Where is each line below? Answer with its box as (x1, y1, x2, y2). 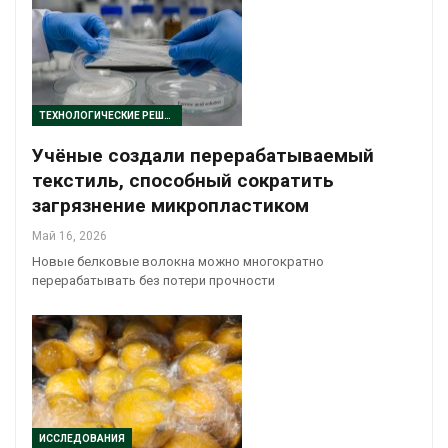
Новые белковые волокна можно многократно (32, 253, 324, 269)
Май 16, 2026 (32, 228, 107, 243)
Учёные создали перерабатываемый (32, 143, 374, 167)
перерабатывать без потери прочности (32, 272, 275, 288)
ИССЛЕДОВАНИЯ (39, 432, 125, 444)
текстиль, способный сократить (32, 168, 334, 192)
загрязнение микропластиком (32, 193, 309, 217)
